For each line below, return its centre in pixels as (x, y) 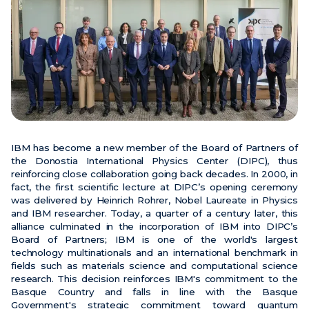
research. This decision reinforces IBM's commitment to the (154, 279)
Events (199, 52)
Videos (199, 75)
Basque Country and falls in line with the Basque (154, 292)
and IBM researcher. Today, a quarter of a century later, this (154, 213)
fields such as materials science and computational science (154, 266)
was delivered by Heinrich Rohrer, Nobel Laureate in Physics (154, 200)
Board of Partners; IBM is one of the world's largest (154, 240)
